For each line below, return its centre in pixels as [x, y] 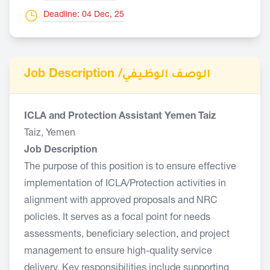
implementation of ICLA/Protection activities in [125, 184]
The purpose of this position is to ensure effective [130, 168]
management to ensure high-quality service [118, 252]
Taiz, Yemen [50, 134]
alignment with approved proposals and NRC [121, 201]
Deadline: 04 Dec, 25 [84, 15]
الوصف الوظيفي [166, 75]
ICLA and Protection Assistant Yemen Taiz [120, 117]
